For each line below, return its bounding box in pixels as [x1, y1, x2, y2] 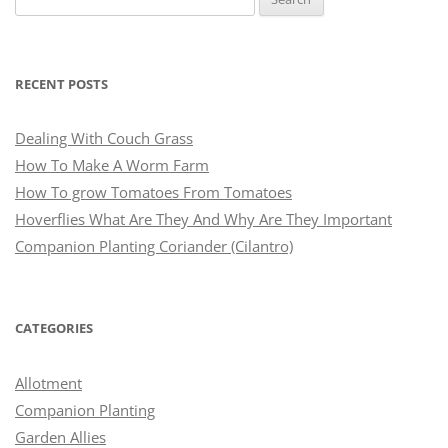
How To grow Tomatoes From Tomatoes [15, 182, 292, 203]
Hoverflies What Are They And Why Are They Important [15, 209, 392, 230]
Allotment [15, 372, 82, 393]
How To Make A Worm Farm [15, 155, 209, 176]
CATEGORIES [15, 320, 93, 338]
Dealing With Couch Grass [15, 128, 193, 149]
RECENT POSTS [15, 76, 108, 94]
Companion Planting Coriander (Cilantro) [15, 236, 293, 257]
